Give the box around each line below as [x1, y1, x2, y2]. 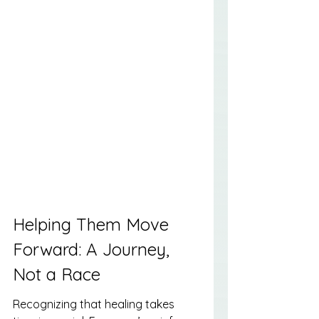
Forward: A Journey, [13, 238, 174, 260]
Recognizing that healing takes [13, 297, 177, 312]
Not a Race [13, 263, 100, 285]
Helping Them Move [13, 213, 174, 235]
